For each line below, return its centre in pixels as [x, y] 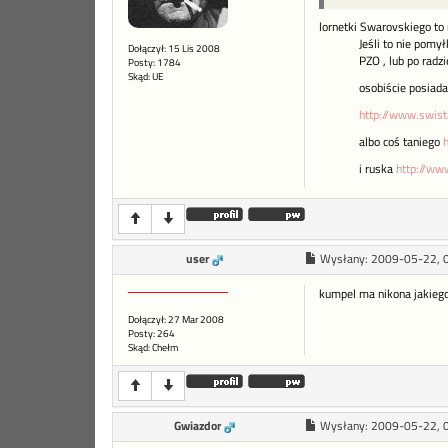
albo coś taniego [400, 142]
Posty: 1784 [154, 63]
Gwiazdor [197, 426]
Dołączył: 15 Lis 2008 [174, 49]
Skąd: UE [146, 77]
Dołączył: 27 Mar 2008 [176, 320]
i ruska [377, 169]
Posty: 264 [151, 334]
